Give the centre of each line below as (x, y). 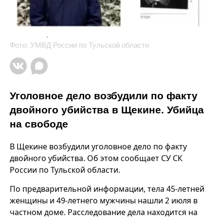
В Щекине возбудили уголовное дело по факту (98, 147)
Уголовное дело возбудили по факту (104, 96)
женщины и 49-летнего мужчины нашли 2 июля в (104, 201)
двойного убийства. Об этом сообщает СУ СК (96, 158)
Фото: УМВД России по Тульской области (79, 45)
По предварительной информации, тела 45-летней (107, 189)
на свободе (39, 124)
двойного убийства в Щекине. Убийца (107, 110)
